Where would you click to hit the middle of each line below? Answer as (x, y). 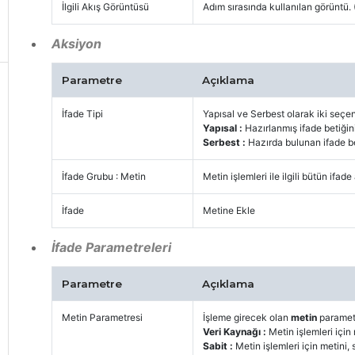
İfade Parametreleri (111, 247)
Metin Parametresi (102, 317)
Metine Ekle (229, 210)
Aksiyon (76, 43)
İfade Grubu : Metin (103, 176)
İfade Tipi (82, 113)
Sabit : (219, 345)
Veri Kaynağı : (235, 331)
